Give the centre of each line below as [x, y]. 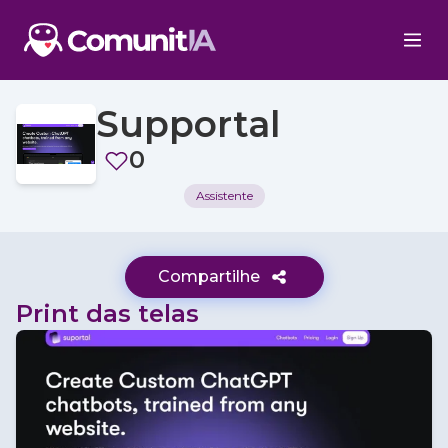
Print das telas [107, 313]
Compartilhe [208, 276]
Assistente [224, 195]
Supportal [188, 124]
